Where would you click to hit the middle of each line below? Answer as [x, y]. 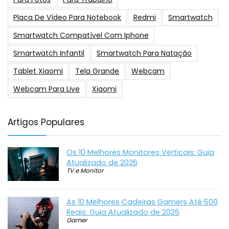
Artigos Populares [46, 122]
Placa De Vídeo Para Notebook [67, 17]
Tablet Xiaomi [38, 71]
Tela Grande [97, 71]
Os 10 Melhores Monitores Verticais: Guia [140, 152]
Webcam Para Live [47, 89]
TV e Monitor [85, 170]
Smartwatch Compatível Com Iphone [81, 35]
